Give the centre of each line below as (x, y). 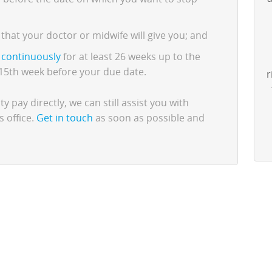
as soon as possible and (148, 118)
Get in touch (64, 118)
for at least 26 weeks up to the (130, 57)
